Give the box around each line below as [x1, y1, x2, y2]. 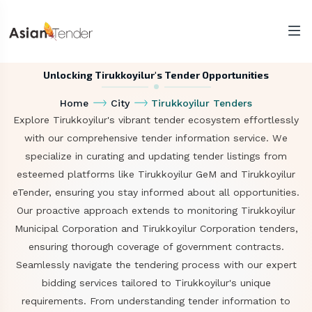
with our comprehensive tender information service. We [24, 132, 288, 143]
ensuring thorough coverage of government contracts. [28, 241, 284, 252]
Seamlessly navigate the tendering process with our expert [15, 259, 297, 270]
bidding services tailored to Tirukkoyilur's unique [41, 277, 271, 288]
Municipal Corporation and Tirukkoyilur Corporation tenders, [14, 223, 298, 234]
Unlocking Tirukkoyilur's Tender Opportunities [43, 69, 269, 81]
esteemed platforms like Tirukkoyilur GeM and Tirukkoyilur [17, 169, 295, 180]
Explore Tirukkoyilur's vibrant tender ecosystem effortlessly [13, 114, 299, 125]
